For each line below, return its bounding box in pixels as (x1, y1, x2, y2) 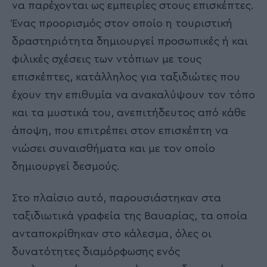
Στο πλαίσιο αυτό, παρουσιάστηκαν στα (12, 192, 221, 203)
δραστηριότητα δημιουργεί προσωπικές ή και (12, 36, 248, 47)
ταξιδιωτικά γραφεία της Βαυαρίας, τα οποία (12, 210, 247, 221)
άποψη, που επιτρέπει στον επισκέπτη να (12, 125, 228, 136)
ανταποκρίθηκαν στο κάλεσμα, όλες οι (12, 228, 212, 239)
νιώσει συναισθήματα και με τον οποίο (12, 143, 215, 154)
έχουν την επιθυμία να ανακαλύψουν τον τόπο (12, 89, 255, 101)
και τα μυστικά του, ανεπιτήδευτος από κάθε (12, 107, 246, 119)
